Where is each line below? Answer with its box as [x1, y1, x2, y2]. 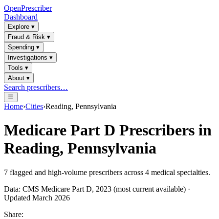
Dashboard [4, 13, 38, 21]
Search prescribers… [4, 83, 68, 91]
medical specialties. [149, 168, 210, 176]
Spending [8, 44, 34, 51]
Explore [8, 23, 29, 30]
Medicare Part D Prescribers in [4, 121, 212, 139]
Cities [25, 102, 43, 110]
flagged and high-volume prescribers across [8, 168, 145, 176]
